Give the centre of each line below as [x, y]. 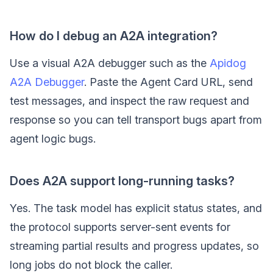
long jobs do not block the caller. [91, 265]
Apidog [228, 63]
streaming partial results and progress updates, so [134, 246]
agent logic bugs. [53, 139]
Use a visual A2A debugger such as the [110, 63]
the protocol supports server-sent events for [120, 227]
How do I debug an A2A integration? [114, 36]
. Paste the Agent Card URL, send [168, 82]
